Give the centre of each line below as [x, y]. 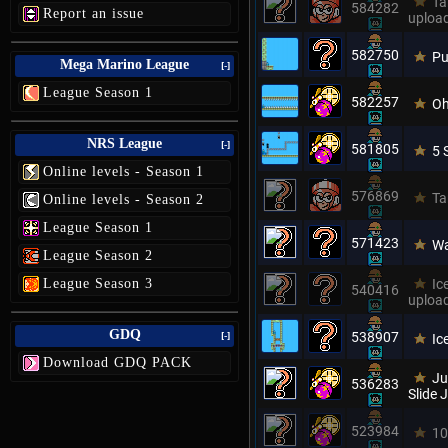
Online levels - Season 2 [123, 199]
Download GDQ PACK [117, 362]
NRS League [124, 143]
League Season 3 [98, 283]
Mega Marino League [124, 64]
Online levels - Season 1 [123, 171]
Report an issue [93, 13]
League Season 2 [98, 255]
